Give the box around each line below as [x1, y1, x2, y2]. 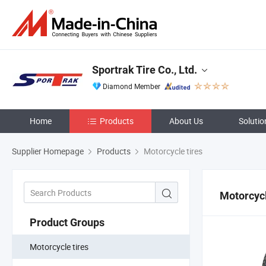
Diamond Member [103, 81, 160, 91]
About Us [169, 115, 203, 126]
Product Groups [30, 216, 104, 229]
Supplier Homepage [12, 145, 84, 157]
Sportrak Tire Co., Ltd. [92, 64, 197, 76]
